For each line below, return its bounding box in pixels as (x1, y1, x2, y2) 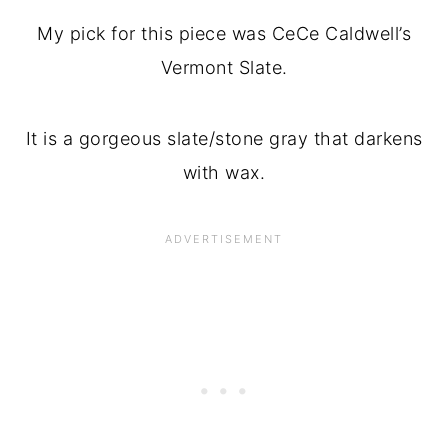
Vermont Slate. (160, 57, 288, 78)
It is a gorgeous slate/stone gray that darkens (25, 128, 423, 149)
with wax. (182, 162, 266, 183)
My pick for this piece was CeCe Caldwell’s (37, 23, 411, 44)
